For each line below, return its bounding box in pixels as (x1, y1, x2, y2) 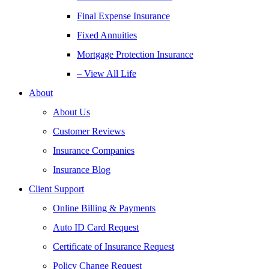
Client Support (29, 184, 84, 194)
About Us (53, 107, 90, 117)
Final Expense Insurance (77, 11, 170, 21)
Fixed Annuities (77, 30, 137, 40)
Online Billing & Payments (53, 203, 156, 213)
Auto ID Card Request (53, 222, 139, 232)
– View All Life (77, 68, 136, 79)
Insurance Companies (53, 145, 134, 156)
